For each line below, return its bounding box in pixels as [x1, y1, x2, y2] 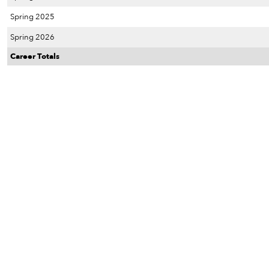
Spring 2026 [10, 32, 55, 43]
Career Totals [10, 51, 59, 62]
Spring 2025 [10, 11, 55, 22]
